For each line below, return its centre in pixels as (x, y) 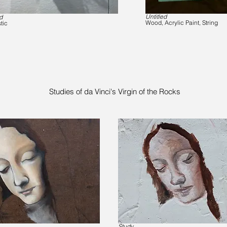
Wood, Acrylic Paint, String (182, 23)
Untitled (156, 16)
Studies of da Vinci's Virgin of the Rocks (115, 91)
